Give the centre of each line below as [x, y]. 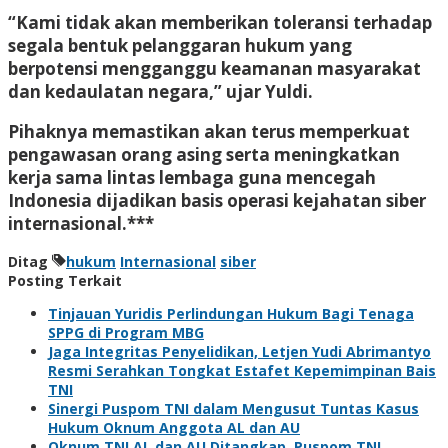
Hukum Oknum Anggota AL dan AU [174, 427]
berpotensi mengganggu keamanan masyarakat [214, 68]
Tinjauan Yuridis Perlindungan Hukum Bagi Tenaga [231, 313]
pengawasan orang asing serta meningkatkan [204, 154]
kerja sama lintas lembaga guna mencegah [192, 177]
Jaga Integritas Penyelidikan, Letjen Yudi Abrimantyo [239, 351]
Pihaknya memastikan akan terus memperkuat [209, 131]
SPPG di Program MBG [126, 332]
